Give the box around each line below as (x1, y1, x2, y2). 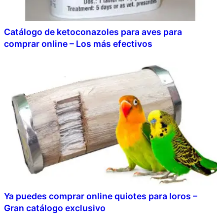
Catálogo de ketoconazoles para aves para (4, 26, 182, 37)
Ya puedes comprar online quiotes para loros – (4, 190, 197, 201)
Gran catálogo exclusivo (4, 202, 106, 213)
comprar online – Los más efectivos (4, 38, 152, 49)
